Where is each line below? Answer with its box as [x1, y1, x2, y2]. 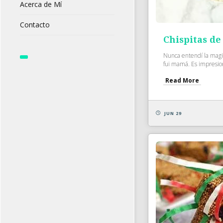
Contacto [20, 20, 50, 30]
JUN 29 [164, 110, 182, 116]
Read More [165, 76, 200, 85]
